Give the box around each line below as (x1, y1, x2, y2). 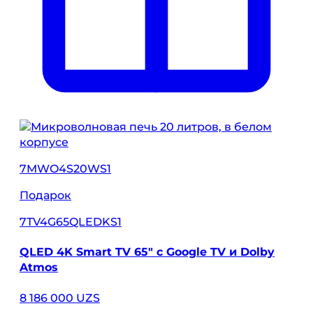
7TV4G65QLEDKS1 (20, 215, 122, 229)
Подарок (20, 189, 71, 203)
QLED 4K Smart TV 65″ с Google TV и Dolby (20, 245, 275, 259)
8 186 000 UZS (20, 291, 100, 305)
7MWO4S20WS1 (20, 162, 111, 176)
